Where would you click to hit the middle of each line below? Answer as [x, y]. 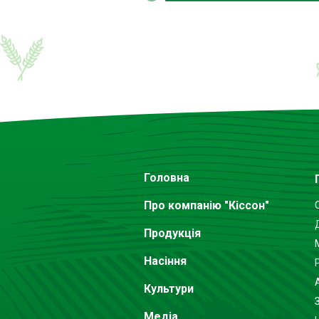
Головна [167, 177]
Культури [169, 288]
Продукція [172, 233]
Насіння [165, 261]
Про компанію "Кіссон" [206, 205]
